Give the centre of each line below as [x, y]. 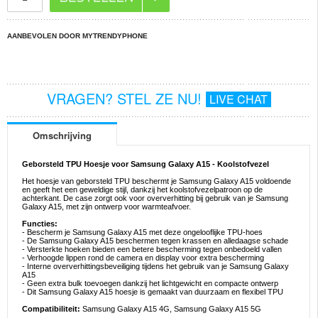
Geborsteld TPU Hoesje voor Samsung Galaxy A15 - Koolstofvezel [146, 164]
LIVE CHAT [238, 99]
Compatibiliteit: [51, 309]
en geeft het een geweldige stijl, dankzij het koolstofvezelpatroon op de [142, 190]
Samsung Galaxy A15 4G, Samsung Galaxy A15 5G [171, 309]
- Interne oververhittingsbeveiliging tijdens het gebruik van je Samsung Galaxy [155, 267]
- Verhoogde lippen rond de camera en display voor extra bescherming [143, 258]
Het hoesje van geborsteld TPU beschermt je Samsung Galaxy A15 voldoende [157, 181]
